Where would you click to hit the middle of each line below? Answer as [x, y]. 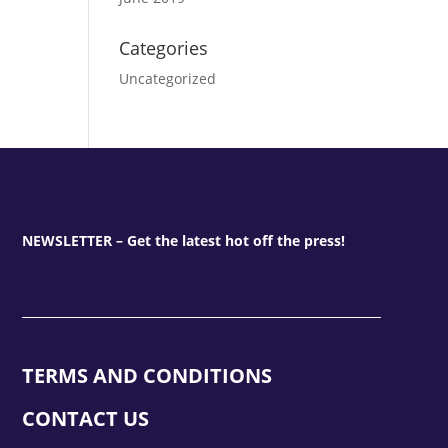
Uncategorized [168, 78]
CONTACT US [85, 418]
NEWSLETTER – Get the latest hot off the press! [183, 240]
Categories [164, 48]
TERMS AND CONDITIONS [146, 375]
